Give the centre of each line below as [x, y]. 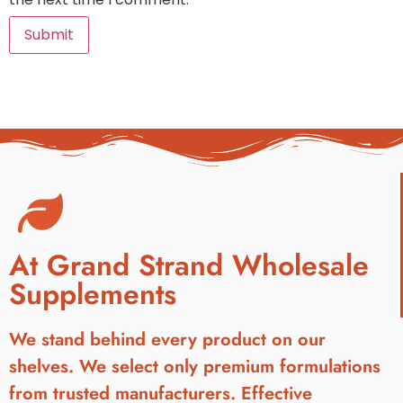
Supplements [93, 295]
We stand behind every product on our [167, 340]
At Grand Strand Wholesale [189, 266]
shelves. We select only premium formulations [195, 367]
